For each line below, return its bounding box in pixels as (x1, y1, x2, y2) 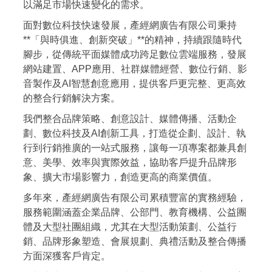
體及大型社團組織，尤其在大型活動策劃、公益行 (23, 221, 237, 232)
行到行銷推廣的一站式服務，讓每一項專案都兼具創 (23, 142, 246, 153)
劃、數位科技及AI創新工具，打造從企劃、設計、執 (23, 127, 246, 138)
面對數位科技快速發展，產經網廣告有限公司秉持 (23, 19, 237, 30)
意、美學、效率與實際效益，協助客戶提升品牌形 (23, 157, 237, 168)
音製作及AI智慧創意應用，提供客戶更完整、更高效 (23, 78, 246, 89)
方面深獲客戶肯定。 (23, 250, 110, 261)
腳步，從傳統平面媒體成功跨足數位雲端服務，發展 (23, 49, 246, 59)
